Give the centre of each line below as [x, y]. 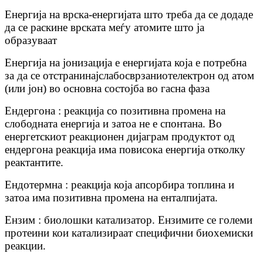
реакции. [25, 246]
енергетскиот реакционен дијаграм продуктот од [120, 137]
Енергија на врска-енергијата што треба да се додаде [129, 15]
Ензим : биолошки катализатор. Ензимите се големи [129, 220]
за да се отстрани [45, 76]
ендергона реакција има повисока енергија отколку [125, 150]
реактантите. [34, 163]
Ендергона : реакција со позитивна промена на [115, 111]
